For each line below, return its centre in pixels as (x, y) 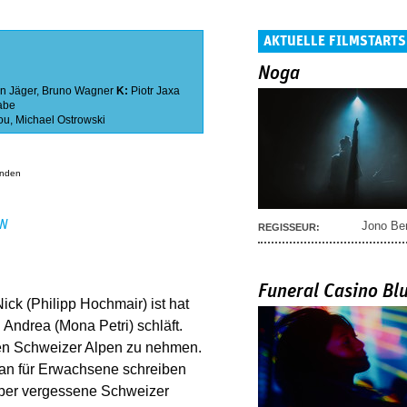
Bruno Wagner (78, 91)
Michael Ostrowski (60, 120)
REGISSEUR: (289, 227)
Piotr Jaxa (155, 91)
